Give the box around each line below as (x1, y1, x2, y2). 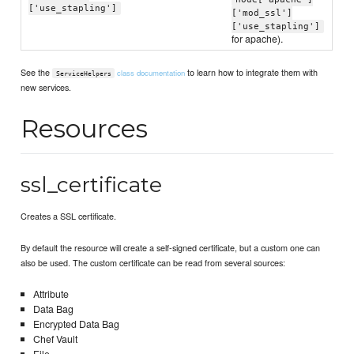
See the (21, 65, 53, 78)
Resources (21, 112, 149, 144)
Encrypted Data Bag (32, 317, 119, 332)
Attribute (32, 287, 69, 302)
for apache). (232, 32, 284, 46)
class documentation (115, 66, 186, 78)
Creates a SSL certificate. (21, 209, 117, 222)
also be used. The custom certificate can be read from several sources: (21, 256, 286, 269)
